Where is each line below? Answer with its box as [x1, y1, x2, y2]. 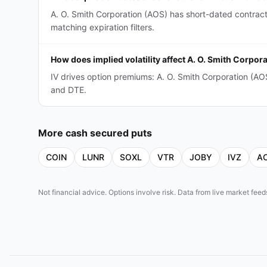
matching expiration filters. [51, 22, 154, 32]
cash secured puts [66, 127, 152, 139]
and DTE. [51, 85, 86, 95]
